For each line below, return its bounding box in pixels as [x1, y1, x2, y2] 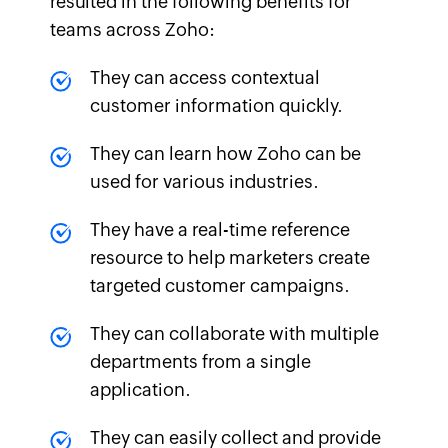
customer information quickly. [90, 95, 343, 117]
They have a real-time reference [90, 219, 350, 241]
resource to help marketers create [90, 247, 370, 269]
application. [90, 379, 191, 401]
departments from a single [90, 351, 311, 373]
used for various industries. [90, 171, 319, 193]
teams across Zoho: [50, 19, 215, 41]
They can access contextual [90, 67, 320, 89]
